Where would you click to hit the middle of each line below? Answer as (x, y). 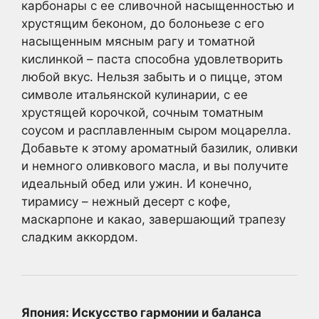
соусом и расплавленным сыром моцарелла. (156, 130)
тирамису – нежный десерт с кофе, (126, 201)
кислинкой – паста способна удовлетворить (152, 59)
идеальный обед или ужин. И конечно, (137, 183)
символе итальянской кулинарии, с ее (135, 94)
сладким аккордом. (80, 237)
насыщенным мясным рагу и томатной (138, 41)
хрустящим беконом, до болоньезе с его (143, 23)
